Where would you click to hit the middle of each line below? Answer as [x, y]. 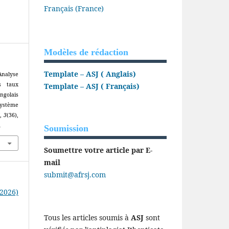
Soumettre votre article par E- [98, 150]
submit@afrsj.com [75, 175]
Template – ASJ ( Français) [92, 86]
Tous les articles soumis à [87, 218]
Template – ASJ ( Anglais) [90, 74]
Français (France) [74, 9]
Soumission [66, 129]
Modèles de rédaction [86, 52]
